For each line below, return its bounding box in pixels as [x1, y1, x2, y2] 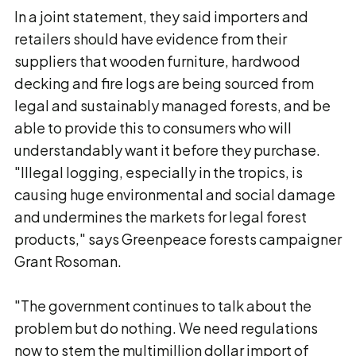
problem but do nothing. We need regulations [14, 319, 318, 337]
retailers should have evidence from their [14, 29, 287, 48]
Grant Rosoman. [14, 252, 122, 270]
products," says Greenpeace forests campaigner [14, 230, 342, 248]
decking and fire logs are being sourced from [14, 74, 314, 92]
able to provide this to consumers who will [14, 118, 292, 137]
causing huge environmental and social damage [14, 185, 335, 203]
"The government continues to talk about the [14, 296, 311, 315]
